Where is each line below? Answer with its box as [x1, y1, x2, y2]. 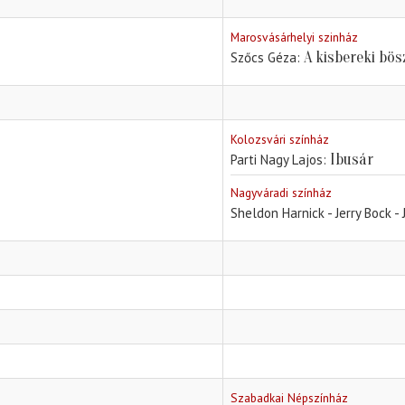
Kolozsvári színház [231, 131, 329, 148]
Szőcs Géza [231, 49, 297, 67]
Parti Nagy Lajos [231, 151, 323, 169]
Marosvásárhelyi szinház [231, 29, 358, 46]
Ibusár [330, 150, 373, 170]
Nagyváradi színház [231, 184, 332, 202]
